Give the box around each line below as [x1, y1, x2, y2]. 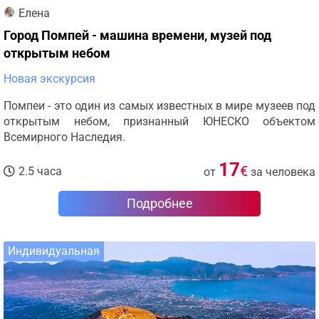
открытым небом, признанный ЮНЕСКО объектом [4, 115, 315, 128]
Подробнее [126, 196, 193, 211]
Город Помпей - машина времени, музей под [4, 28, 271, 43]
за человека [251, 165, 315, 179]
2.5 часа [19, 164, 62, 178]
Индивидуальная [8, 244, 100, 258]
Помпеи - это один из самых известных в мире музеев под [4, 99, 315, 113]
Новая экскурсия [4, 72, 95, 85]
